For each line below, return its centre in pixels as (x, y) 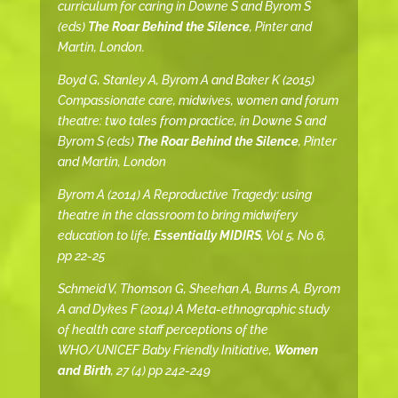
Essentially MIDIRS (207, 236)
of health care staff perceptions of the (163, 330)
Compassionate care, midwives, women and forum (198, 101)
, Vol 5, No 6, (293, 236)
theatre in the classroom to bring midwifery (177, 215)
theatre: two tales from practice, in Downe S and (191, 121)
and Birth (84, 371)
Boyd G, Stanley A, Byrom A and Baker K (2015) (186, 80)
